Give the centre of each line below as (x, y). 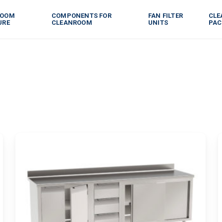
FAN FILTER (166, 16)
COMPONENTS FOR (82, 16)
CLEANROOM (72, 23)
